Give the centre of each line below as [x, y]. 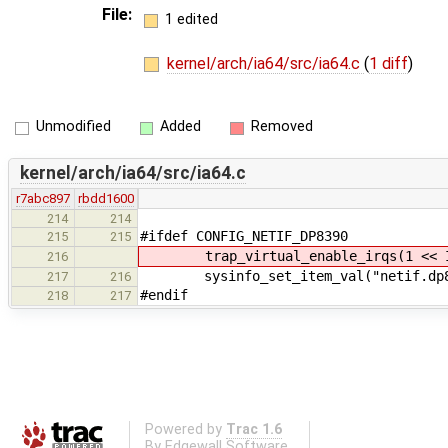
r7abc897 [43, 198]
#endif [164, 294]
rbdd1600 [106, 198]
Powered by [185, 430]
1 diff [388, 63]
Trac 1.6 [253, 430]
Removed [281, 127]
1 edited [191, 19]
